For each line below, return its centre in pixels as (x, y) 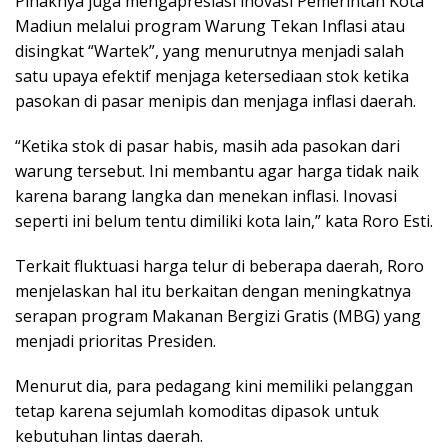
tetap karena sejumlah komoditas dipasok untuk (197, 411)
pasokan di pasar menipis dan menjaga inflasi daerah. (215, 101)
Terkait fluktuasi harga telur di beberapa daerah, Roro (219, 266)
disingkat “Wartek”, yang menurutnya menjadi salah (209, 51)
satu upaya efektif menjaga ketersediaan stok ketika (212, 76)
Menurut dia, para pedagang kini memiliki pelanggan (214, 386)
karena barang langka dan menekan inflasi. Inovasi (206, 196)
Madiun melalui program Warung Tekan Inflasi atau (210, 26)
